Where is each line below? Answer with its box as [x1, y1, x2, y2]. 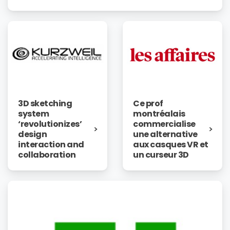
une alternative [133, 128, 198, 141]
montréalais [133, 108, 185, 120]
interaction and [18, 138, 84, 150]
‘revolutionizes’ [18, 118, 82, 130]
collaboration [18, 148, 76, 161]
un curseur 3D [133, 149, 189, 161]
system [18, 107, 49, 120]
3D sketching [18, 97, 72, 109]
